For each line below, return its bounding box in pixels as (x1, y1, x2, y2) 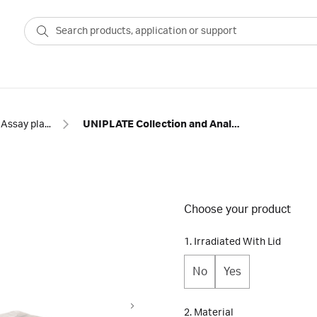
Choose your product (184, 203, 291, 216)
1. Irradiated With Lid (184, 236, 281, 248)
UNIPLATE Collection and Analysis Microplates (231, 119, 240, 130)
